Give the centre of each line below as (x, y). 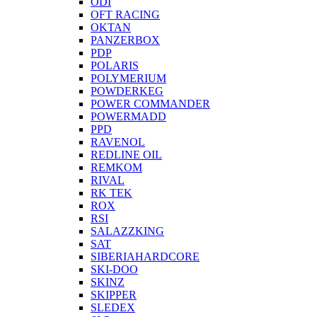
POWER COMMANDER (150, 104)
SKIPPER (114, 295)
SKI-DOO (114, 269)
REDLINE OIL (126, 155)
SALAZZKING (127, 231)
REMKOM (116, 167)
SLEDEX (113, 307)
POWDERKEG (127, 91)
